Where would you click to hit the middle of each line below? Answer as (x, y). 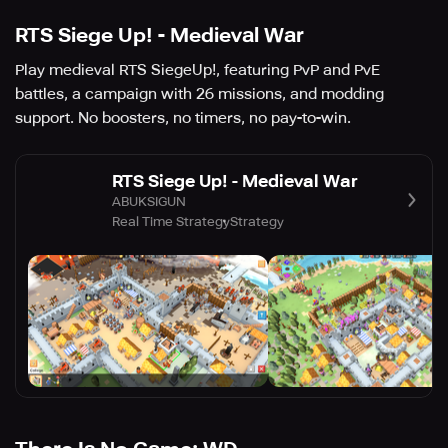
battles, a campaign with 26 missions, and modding (199, 94)
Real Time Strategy (171, 221)
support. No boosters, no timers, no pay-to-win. (183, 118)
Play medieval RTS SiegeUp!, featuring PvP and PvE (197, 70)
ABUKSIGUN (149, 201)
